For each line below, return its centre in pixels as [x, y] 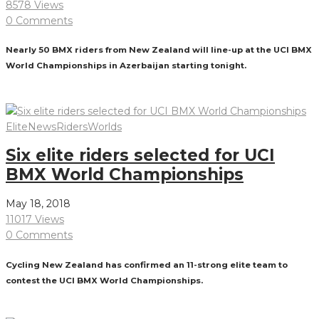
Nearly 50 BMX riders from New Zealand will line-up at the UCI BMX [159, 50]
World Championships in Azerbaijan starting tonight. [126, 66]
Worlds [105, 126]
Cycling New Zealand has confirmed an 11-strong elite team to [147, 265]
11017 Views [35, 220]
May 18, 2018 [38, 204]
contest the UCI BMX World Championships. [104, 280]
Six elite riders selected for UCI [140, 156]
